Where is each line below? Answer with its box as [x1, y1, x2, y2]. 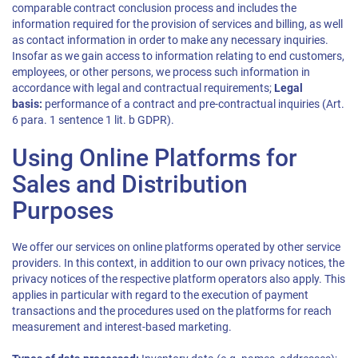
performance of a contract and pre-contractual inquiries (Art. [42, 97, 344, 111]
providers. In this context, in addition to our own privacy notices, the [12, 257, 344, 270]
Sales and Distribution [12, 170, 248, 198]
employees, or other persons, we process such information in [12, 66, 310, 79]
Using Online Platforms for [12, 144, 297, 172]
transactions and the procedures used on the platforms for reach [12, 304, 332, 318]
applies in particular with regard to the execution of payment [12, 288, 308, 302]
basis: [12, 97, 42, 111]
